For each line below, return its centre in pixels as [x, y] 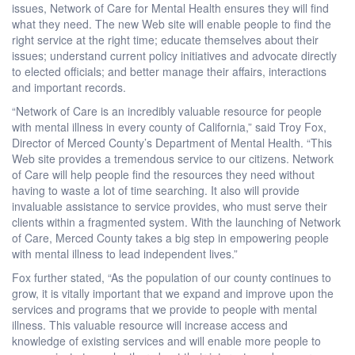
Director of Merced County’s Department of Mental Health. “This [172, 142]
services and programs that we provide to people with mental [164, 309]
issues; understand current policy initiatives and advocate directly [174, 55]
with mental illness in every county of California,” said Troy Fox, [169, 126]
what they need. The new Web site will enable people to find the [172, 23]
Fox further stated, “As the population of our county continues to [172, 277]
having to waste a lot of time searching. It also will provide [156, 190]
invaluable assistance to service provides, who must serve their [170, 206]
